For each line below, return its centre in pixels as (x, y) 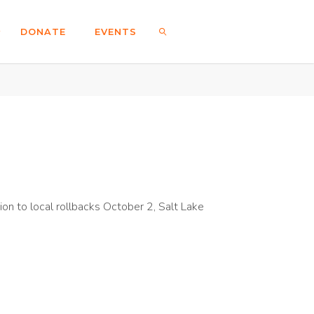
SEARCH (176, 93)
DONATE (43, 32)
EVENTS (116, 32)
